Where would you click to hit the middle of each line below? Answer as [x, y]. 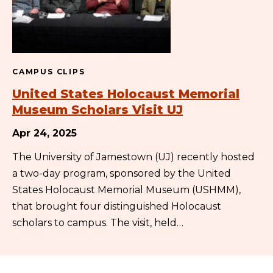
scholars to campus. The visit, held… [98, 222]
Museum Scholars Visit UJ [97, 109]
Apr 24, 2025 [44, 133]
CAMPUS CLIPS [49, 71]
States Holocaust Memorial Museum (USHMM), [126, 190]
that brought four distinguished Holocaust [117, 206]
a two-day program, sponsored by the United [122, 173]
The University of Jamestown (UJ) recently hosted [133, 157]
